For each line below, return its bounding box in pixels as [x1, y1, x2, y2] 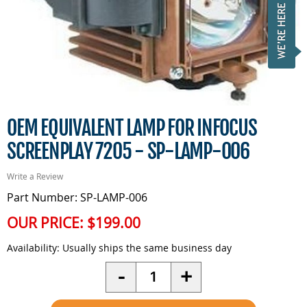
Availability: [7, 241, 60, 254]
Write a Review [7, 170, 63, 182]
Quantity [136, 261, 180, 277]
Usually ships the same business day [60, 241, 232, 254]
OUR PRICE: [7, 212, 87, 232]
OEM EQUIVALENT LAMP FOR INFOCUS [7, 114, 257, 140]
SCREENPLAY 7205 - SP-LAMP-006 [7, 138, 249, 164]
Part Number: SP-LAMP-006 [7, 189, 147, 205]
